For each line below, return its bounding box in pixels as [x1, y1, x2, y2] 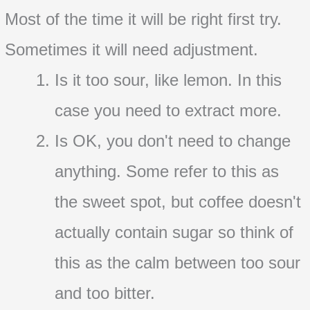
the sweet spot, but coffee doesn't [55, 192, 302, 211]
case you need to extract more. [55, 100, 282, 120]
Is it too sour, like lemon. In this [55, 70, 282, 89]
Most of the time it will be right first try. [5, 9, 282, 28]
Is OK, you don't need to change [55, 131, 291, 150]
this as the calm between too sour [55, 253, 301, 272]
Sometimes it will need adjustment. [5, 39, 259, 59]
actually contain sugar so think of [55, 222, 294, 241]
